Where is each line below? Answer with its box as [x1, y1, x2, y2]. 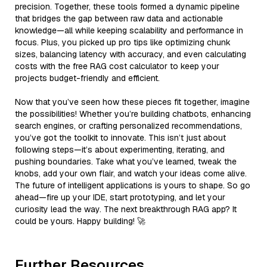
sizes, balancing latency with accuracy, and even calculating [15, 48, 246, 60]
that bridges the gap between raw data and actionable [15, 13, 223, 24]
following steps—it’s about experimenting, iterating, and [15, 144, 225, 155]
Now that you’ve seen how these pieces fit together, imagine [15, 96, 250, 107]
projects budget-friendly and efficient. [15, 72, 160, 83]
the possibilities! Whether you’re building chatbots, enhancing [15, 108, 251, 119]
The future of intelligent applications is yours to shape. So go [15, 179, 250, 191]
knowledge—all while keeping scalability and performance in [15, 24, 243, 36]
